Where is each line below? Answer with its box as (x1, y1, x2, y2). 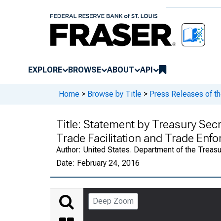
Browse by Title (87, 89, 142, 99)
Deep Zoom (93, 196, 134, 206)
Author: (56, 145, 83, 154)
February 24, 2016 (77, 158, 140, 168)
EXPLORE (28, 65, 62, 74)
